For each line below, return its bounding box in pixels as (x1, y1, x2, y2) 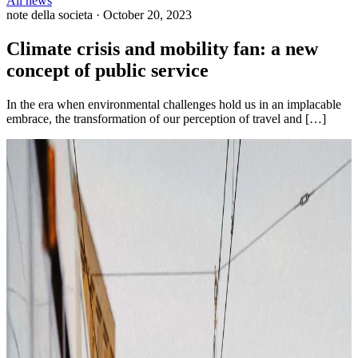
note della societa (6, 8, 93, 22)
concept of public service (6, 59, 209, 81)
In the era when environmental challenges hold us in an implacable (6, 97, 341, 111)
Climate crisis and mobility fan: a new (6, 38, 318, 59)
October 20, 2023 (103, 8, 192, 22)
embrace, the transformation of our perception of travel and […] (6, 111, 326, 125)
